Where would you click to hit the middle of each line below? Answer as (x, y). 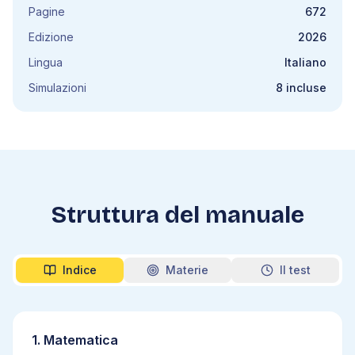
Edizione (51, 37)
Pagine (47, 11)
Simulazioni (57, 88)
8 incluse (301, 88)
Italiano (305, 62)
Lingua (46, 62)
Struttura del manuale (177, 215)
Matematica (81, 340)
